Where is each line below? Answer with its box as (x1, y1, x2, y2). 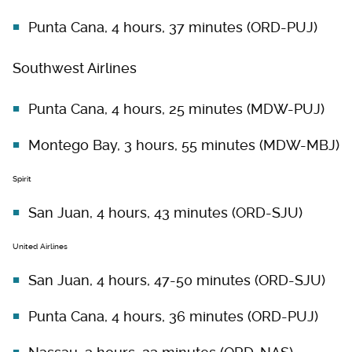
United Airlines (13, 242, 70, 251)
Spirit (13, 174, 34, 184)
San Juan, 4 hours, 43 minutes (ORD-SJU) (28, 204, 302, 222)
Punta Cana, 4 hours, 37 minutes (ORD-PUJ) (28, 19, 317, 36)
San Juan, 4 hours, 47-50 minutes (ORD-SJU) (28, 272, 325, 289)
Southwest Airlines (13, 60, 141, 77)
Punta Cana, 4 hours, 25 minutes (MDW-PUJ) (28, 101, 324, 118)
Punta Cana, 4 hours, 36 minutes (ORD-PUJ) (28, 308, 318, 325)
